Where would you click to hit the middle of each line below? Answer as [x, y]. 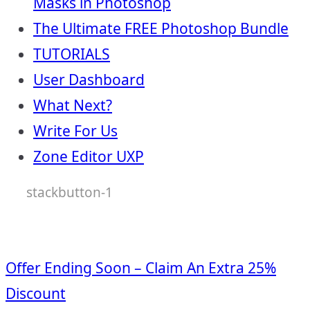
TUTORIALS [72, 54]
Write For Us [75, 131]
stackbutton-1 [70, 192]
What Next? [73, 105]
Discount [36, 293]
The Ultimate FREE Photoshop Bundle [161, 28]
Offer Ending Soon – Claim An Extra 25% [141, 268]
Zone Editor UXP [89, 156]
